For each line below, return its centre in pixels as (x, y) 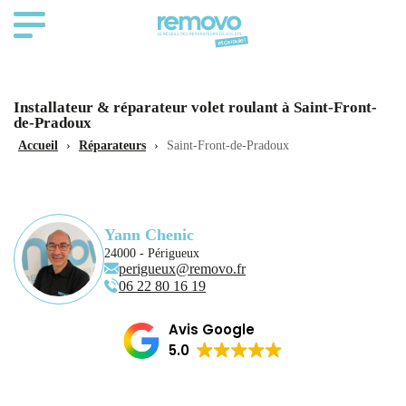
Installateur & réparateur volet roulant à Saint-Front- (195, 107)
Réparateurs (112, 145)
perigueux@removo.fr (182, 269)
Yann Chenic (149, 234)
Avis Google (212, 329)
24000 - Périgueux (152, 253)
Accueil (38, 145)
